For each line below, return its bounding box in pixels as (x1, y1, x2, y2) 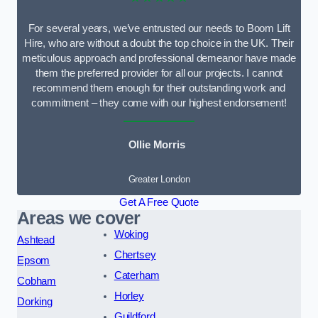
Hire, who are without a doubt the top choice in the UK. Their (23, 37, 295, 49)
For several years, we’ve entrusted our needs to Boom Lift (28, 22, 290, 34)
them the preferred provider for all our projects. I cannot (35, 67, 283, 79)
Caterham (114, 269, 160, 281)
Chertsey (114, 248, 156, 261)
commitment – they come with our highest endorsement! (31, 97, 287, 109)
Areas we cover (17, 208, 141, 228)
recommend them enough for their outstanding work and (32, 82, 286, 94)
